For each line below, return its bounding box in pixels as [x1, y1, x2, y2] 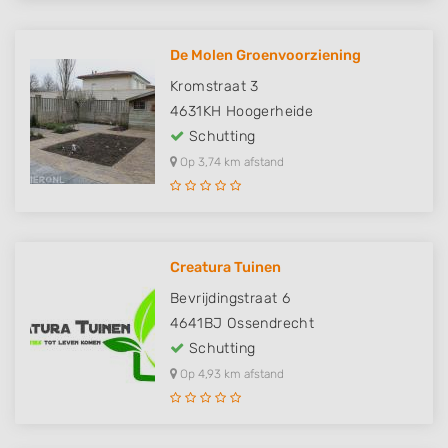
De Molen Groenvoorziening [170, 47, 361, 65]
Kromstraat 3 [170, 78, 259, 96]
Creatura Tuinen [170, 259, 281, 277]
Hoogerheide [225, 103, 314, 121]
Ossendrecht [226, 315, 315, 333]
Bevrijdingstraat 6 [170, 290, 291, 308]
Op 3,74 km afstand [177, 155, 284, 170]
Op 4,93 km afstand [177, 367, 284, 382]
